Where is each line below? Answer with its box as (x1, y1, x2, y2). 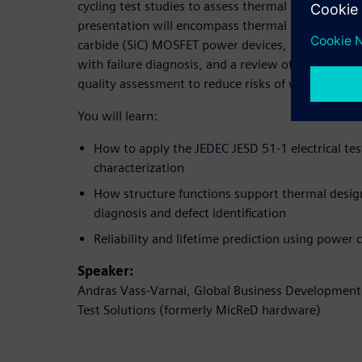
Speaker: (78, 263, 133, 279)
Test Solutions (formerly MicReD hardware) (78, 301, 321, 318)
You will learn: (78, 107, 158, 124)
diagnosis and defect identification (94, 204, 286, 221)
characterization (94, 159, 184, 175)
